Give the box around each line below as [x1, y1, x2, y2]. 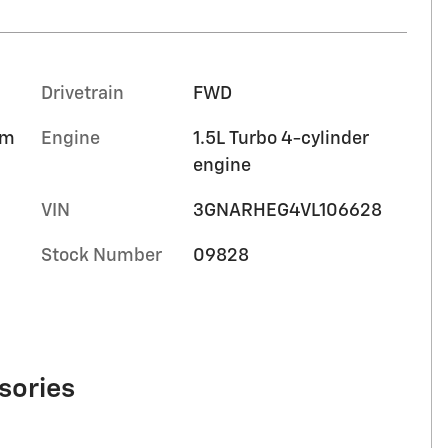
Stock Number [41, 246, 162, 265]
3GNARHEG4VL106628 [192, 201, 382, 220]
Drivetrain [41, 84, 124, 103]
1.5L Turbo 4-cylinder [192, 129, 369, 148]
